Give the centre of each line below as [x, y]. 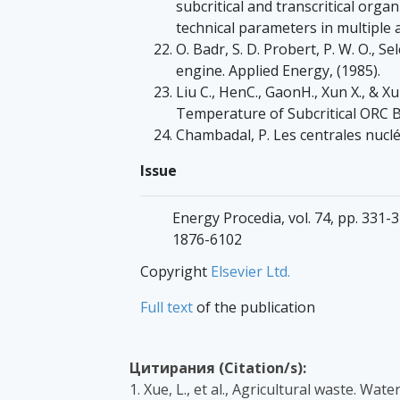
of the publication [254, 308]
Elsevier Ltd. [250, 272]
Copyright [175, 272]
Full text [167, 308]
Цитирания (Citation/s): [218, 368]
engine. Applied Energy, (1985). [278, 71]
